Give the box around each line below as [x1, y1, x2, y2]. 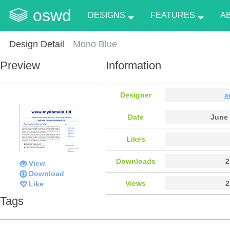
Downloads [116, 157, 156, 165]
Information [106, 59, 161, 72]
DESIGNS [88, 11, 125, 20]
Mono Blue [73, 39, 118, 49]
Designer [120, 90, 151, 99]
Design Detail [9, 39, 64, 49]
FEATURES [150, 11, 195, 20]
